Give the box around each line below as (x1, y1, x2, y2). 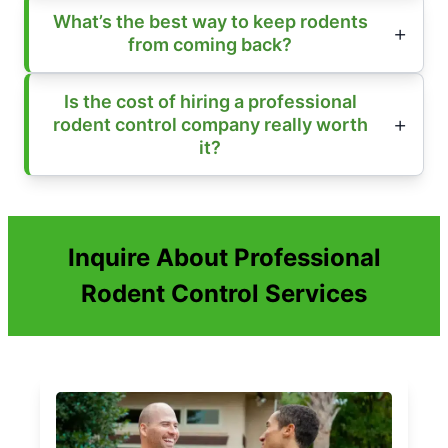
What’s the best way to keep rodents (52, 10, 368, 32)
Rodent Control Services (81, 278, 367, 308)
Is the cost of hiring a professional (63, 90, 357, 112)
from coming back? (128, 33, 292, 55)
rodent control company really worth (52, 113, 368, 135)
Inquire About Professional (67, 242, 381, 272)
